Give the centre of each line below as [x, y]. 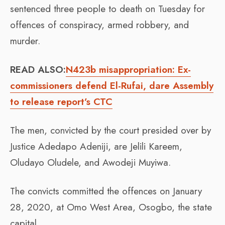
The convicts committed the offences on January [106, 191]
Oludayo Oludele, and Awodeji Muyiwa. [90, 162]
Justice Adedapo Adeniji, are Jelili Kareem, [96, 146]
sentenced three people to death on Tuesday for [107, 9]
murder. [25, 41]
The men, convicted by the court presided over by [110, 130]
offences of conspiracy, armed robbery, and [99, 25]
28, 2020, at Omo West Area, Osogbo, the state [111, 207]
